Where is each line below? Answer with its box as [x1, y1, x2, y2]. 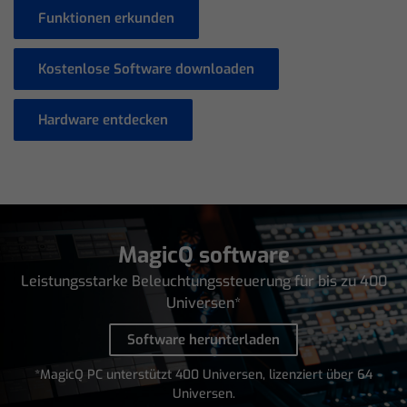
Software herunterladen [127, 330, 280, 349]
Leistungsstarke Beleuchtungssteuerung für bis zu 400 [20, 271, 387, 291]
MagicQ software [117, 240, 290, 270]
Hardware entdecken [38, 110, 168, 129]
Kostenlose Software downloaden [38, 59, 254, 78]
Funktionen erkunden [38, 8, 174, 27]
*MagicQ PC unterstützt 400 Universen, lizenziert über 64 [35, 365, 372, 383]
